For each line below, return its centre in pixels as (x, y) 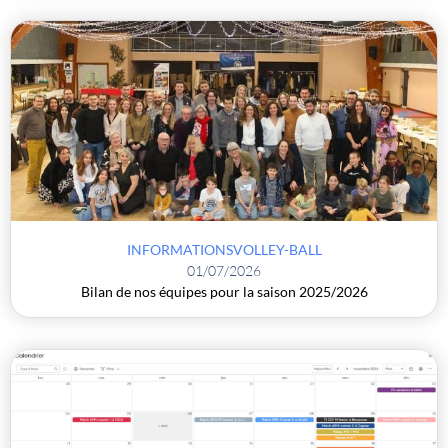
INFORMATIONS (179, 249)
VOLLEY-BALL (277, 249)
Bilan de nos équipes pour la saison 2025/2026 (224, 291)
